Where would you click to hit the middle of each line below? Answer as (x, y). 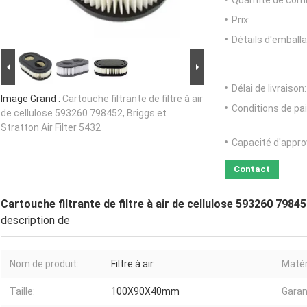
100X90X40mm (145, 292)
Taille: (22, 292)
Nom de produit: (44, 264)
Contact (252, 169)
